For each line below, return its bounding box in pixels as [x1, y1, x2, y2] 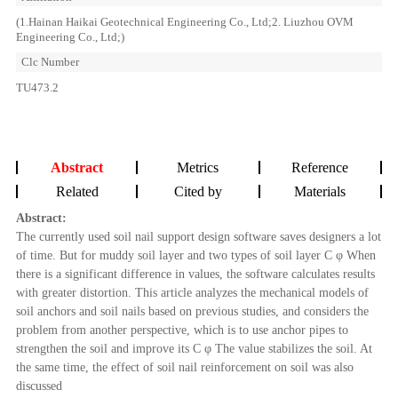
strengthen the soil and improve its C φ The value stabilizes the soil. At [15, 341, 372, 356]
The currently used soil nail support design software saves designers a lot [15, 229, 381, 244]
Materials [294, 184, 346, 200]
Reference [291, 160, 349, 176]
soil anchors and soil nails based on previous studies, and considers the [15, 304, 369, 319]
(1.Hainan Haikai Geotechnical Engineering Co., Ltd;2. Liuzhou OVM [15, 15, 354, 29]
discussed [15, 378, 62, 394]
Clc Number [20, 55, 79, 69]
